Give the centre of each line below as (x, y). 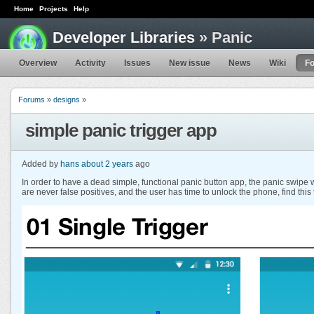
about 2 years (107, 164)
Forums (32, 99)
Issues (137, 63)
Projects (54, 9)
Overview (38, 63)
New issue (190, 63)
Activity (90, 63)
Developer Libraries (124, 38)
